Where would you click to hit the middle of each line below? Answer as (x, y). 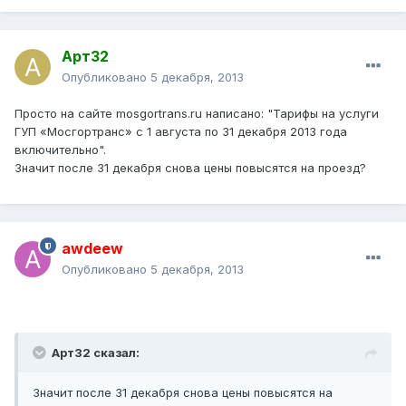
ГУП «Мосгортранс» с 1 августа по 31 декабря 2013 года (181, 132)
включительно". (60, 150)
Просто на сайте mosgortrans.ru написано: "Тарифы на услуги (197, 114)
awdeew (92, 249)
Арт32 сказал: (96, 353)
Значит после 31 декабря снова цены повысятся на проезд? (190, 168)
